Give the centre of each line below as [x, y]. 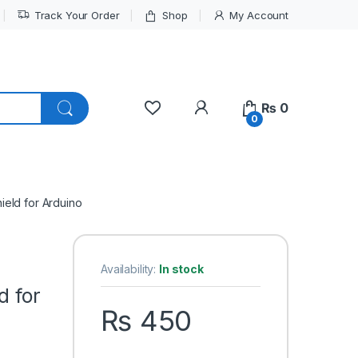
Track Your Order [77, 15]
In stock [181, 269]
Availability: [130, 269]
